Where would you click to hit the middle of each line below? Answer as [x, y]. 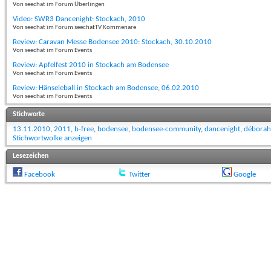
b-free [84, 129]
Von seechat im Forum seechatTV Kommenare [74, 28]
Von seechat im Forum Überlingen [59, 5]
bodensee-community [166, 129]
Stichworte [29, 115]
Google [244, 175]
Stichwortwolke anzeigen [52, 139]
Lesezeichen [31, 156]
